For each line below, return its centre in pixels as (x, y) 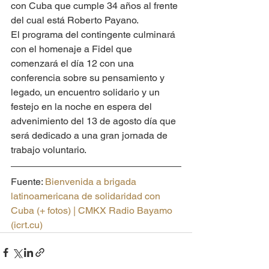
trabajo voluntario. (49, 150)
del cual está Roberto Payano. (75, 20)
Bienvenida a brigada (92, 181)
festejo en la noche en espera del (83, 106)
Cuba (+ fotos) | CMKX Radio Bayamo (93, 210)
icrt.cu (27, 225)
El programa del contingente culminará (94, 34)
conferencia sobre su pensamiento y (89, 77)
